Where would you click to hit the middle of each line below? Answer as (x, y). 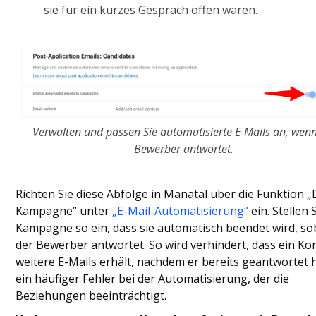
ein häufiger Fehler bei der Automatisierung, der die (153, 279)
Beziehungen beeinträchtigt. (91, 296)
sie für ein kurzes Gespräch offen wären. (151, 10)
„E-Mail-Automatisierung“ (181, 211)
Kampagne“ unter (64, 211)
